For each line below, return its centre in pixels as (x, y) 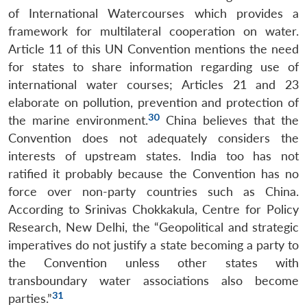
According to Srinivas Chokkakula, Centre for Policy (153, 209)
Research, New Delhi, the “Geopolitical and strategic (153, 227)
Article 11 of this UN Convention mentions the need (153, 49)
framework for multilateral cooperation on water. (153, 31)
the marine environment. (78, 120)
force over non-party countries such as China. (153, 191)
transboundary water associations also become (153, 280)
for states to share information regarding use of (153, 66)
